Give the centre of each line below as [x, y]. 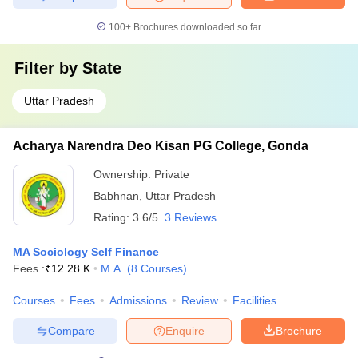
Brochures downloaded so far [196, 27]
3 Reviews [191, 217]
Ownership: [124, 174]
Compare [71, 330]
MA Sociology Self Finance [86, 252]
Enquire [185, 330]
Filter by [48, 68]
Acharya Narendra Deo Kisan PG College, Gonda [161, 146]
